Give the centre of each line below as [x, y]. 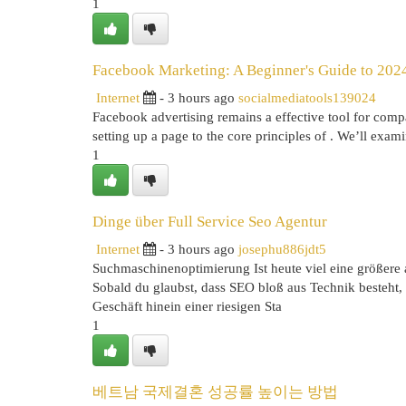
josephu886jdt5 [282, 249]
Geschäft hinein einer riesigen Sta [187, 306]
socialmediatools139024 [307, 97]
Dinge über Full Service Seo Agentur [210, 222]
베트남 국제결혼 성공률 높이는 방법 [215, 392]
